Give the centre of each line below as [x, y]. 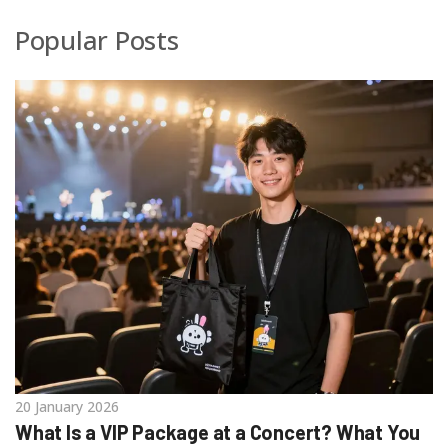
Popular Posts [97, 40]
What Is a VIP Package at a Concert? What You [218, 431]
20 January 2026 [67, 406]
